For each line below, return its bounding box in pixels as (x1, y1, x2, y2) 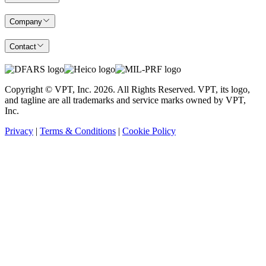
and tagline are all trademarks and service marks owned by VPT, (5, 94, 246, 105)
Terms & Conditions (40, 125, 116, 136)
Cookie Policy (122, 125, 176, 136)
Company (9, 17, 42, 27)
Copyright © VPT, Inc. (5, 84, 94, 94)
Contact (9, 42, 36, 51)
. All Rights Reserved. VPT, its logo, (113, 84, 250, 94)
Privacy (5, 125, 33, 136)
